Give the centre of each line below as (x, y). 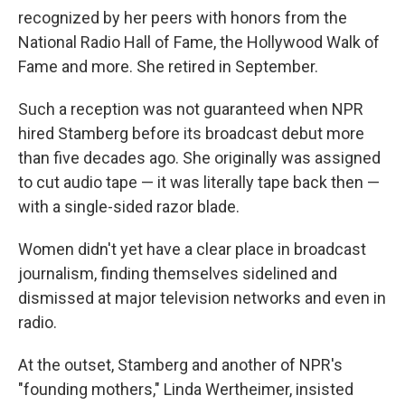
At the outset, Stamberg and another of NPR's (180, 364)
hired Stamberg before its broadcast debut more (191, 133)
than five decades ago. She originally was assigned (199, 157)
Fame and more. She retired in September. (168, 66)
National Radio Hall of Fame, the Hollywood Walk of (199, 42)
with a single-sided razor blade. (129, 206)
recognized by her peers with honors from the (183, 17)
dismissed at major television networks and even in (202, 297)
